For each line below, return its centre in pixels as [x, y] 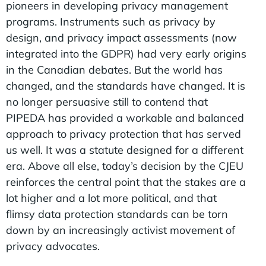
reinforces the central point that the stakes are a [126, 182]
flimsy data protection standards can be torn [117, 214]
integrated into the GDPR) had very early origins [126, 53]
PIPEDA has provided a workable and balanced [125, 118]
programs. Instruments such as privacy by [111, 21]
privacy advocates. [53, 246]
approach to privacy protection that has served [123, 134]
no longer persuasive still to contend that [107, 102]
